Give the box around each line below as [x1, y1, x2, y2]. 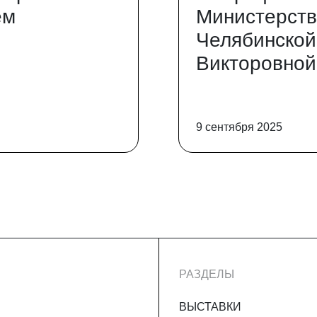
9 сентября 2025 [196, 120, 282, 133]
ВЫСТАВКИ [179, 300, 241, 313]
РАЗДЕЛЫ [179, 267, 234, 280]
